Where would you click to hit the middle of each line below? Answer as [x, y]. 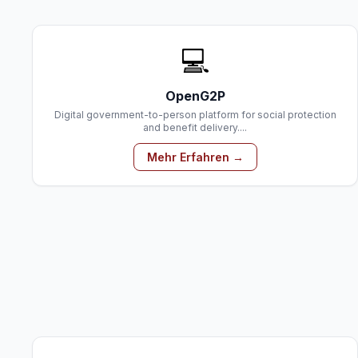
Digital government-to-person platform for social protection [195, 115]
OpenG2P [195, 96]
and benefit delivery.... [195, 127]
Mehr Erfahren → [195, 157]
